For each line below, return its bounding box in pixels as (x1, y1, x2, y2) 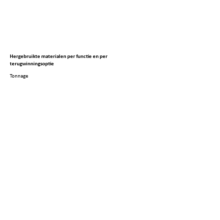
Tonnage (10, 74, 28, 79)
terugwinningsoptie (10, 61, 54, 67)
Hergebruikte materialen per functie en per (10, 54, 108, 59)
